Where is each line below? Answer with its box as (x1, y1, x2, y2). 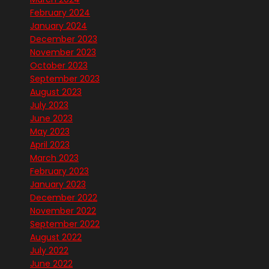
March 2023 (30, 152, 79, 165)
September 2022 (30, 218, 100, 231)
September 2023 (30, 73, 100, 85)
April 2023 (30, 139, 70, 151)
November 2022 (30, 205, 96, 217)
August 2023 (30, 86, 82, 98)
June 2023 (30, 112, 73, 125)
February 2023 (30, 165, 89, 178)
